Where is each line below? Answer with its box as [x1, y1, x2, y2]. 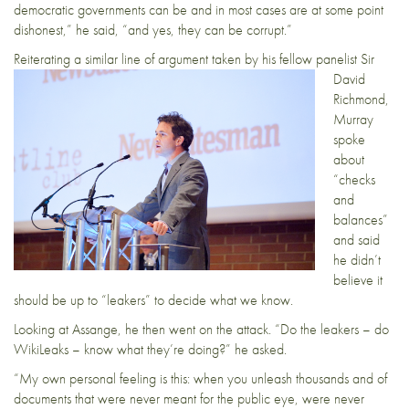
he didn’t [333, 249, 381, 269]
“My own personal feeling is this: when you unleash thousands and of [14, 368, 387, 388]
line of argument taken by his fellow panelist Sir [118, 48, 374, 68]
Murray [333, 109, 373, 129]
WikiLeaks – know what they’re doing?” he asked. [14, 339, 287, 359]
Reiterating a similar [14, 48, 118, 68]
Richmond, [333, 89, 389, 109]
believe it [333, 269, 383, 289]
